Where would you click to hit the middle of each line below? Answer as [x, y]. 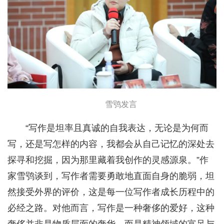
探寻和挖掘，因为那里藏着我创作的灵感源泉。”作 [108, 160]
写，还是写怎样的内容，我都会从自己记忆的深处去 [111, 144]
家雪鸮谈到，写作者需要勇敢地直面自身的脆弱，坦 [111, 176]
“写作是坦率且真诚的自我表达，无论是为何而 [117, 128]
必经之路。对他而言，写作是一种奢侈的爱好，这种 [111, 208]
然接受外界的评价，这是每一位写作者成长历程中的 [111, 192]
